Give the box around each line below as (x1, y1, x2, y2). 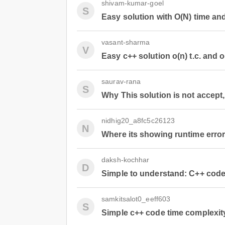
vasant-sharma (101, 38, 150, 46)
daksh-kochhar (101, 156, 150, 164)
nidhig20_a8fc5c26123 (101, 117, 175, 125)
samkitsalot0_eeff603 (101, 195, 171, 203)
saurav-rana (101, 77, 141, 85)
